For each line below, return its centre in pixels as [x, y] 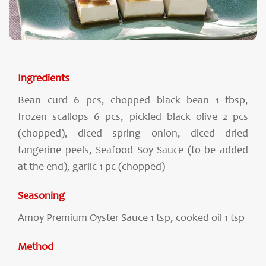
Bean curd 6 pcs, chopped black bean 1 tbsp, [133, 101]
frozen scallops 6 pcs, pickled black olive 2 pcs [133, 118]
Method [36, 248]
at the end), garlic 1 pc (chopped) [91, 168]
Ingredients [44, 79]
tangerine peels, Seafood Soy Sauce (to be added [133, 151]
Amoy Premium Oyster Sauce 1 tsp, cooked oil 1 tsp [131, 219]
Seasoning [41, 197]
